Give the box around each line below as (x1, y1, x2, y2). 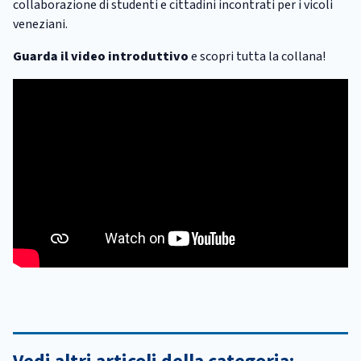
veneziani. (13, 15, 68, 33)
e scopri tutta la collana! (189, 47, 326, 65)
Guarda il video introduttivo (13, 47, 189, 65)
